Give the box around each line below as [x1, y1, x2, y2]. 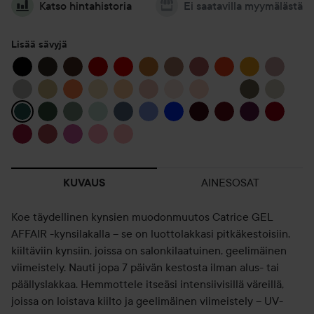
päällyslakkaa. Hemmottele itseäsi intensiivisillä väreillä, [11, 277, 284, 291]
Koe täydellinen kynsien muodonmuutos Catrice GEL [11, 210, 273, 224]
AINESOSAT [200, 175, 259, 189]
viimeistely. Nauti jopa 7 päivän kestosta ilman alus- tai [11, 260, 279, 274]
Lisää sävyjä [11, 39, 67, 50]
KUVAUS [63, 176, 105, 189]
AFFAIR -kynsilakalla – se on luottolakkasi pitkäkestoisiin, [11, 226, 290, 240]
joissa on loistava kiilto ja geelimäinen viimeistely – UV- [11, 294, 283, 308]
